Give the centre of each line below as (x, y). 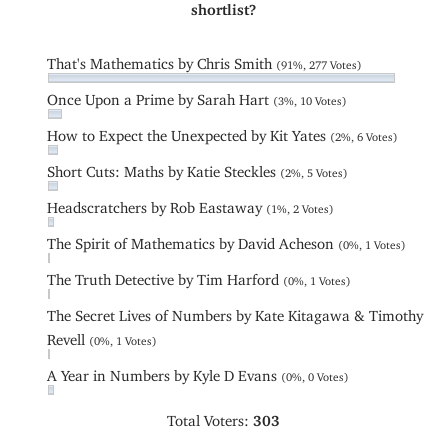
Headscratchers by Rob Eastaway (157, 204)
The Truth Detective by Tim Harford (165, 276)
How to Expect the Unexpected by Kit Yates (189, 132)
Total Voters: (210, 417)
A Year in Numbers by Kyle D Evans (164, 372)
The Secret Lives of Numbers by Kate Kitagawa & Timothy (235, 312)
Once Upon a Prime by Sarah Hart (160, 96)
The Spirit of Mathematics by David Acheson (193, 240)
